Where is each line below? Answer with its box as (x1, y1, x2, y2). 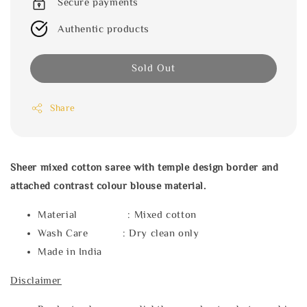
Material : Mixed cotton (38, 209, 200, 220)
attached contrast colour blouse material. (10, 180, 206, 191)
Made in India (38, 246, 102, 257)
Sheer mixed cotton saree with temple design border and (10, 162, 279, 173)
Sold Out (132, 62, 175, 73)
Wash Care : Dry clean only (38, 228, 199, 238)
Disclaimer (10, 275, 62, 286)
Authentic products (58, 23, 149, 34)
